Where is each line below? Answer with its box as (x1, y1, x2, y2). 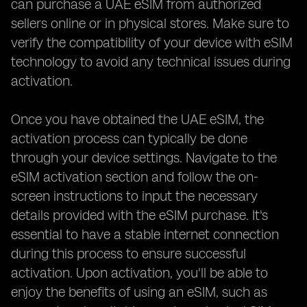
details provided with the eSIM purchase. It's (11, 207, 268, 223)
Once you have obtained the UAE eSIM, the (11, 111, 264, 127)
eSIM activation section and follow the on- (11, 169, 258, 185)
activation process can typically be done (11, 130, 247, 147)
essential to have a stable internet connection (11, 226, 279, 243)
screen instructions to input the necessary (11, 188, 258, 204)
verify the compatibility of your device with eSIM (11, 34, 293, 51)
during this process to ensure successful (11, 245, 246, 262)
